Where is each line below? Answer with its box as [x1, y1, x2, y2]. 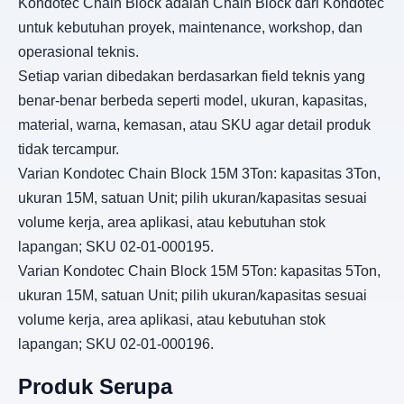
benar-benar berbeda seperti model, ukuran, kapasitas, [18, 92, 367, 108]
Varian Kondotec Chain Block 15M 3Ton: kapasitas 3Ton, [18, 165, 381, 181]
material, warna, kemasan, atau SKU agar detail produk [18, 116, 371, 133]
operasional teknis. [18, 43, 139, 60]
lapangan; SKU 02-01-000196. [18, 335, 214, 352]
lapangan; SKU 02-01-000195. [18, 238, 214, 254]
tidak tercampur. [18, 141, 119, 157]
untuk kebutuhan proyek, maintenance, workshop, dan [18, 19, 363, 35]
